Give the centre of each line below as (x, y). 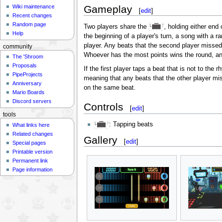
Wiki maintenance (34, 7)
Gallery (100, 140)
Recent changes (32, 16)
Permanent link (30, 160)
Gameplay (108, 9)
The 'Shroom (28, 57)
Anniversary (27, 83)
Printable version (33, 151)
